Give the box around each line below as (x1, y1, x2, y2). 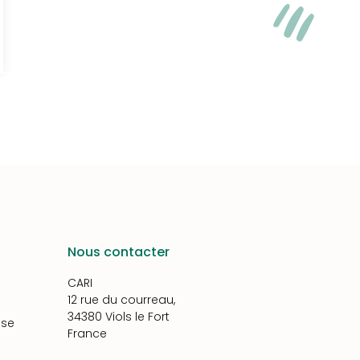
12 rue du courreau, (67, 292, 175, 308)
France (67, 325, 107, 342)
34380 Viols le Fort (67, 309, 170, 325)
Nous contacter (67, 243, 170, 261)
